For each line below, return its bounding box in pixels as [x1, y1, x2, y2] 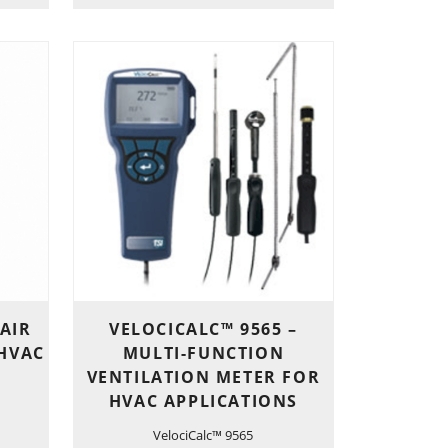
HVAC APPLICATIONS [108, 390, 299, 413]
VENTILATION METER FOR [86, 366, 321, 389]
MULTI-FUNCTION [122, 342, 285, 365]
